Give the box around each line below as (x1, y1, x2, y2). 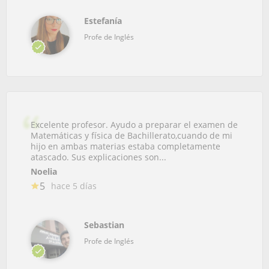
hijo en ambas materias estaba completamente (31, 140, 220, 152)
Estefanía (84, 14, 122, 26)
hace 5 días (51, 180, 97, 192)
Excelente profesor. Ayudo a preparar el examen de (31, 118, 238, 130)
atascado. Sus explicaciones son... (31, 151, 166, 163)
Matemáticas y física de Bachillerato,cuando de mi (31, 129, 232, 141)
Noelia (31, 165, 57, 177)
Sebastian (84, 219, 124, 231)
